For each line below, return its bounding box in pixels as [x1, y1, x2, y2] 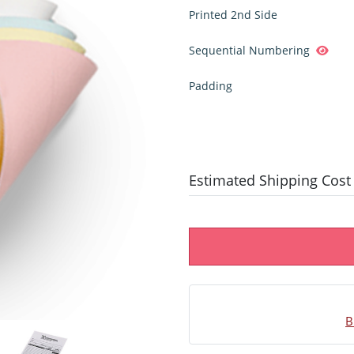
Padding [189, 77, 232, 93]
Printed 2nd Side [189, 6, 277, 22]
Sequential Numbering [189, 42, 310, 58]
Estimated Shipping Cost [189, 170, 351, 190]
